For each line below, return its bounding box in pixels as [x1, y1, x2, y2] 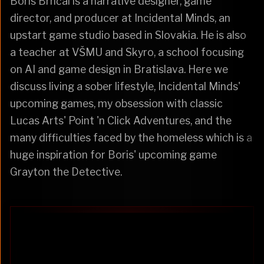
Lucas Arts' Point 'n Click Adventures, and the [10, 114, 232, 127]
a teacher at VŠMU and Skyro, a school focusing [10, 45, 244, 58]
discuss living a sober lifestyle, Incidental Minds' [10, 80, 240, 93]
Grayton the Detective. [10, 165, 122, 178]
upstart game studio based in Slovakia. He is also [10, 28, 246, 41]
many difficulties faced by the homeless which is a [10, 131, 252, 144]
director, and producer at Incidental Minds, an [10, 11, 230, 24]
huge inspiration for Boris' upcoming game [10, 148, 217, 161]
